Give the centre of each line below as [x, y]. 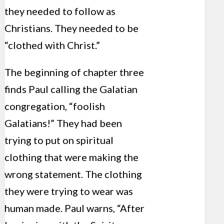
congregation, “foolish [55, 106]
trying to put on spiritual [59, 140]
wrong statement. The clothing [73, 174]
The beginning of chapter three [74, 72]
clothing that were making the [71, 157]
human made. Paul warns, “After [74, 208]
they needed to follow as [60, 11]
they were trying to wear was [69, 191]
